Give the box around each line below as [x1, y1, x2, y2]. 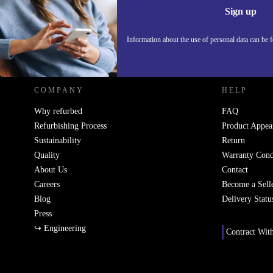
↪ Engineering [34, 223, 86, 233]
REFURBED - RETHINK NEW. [34, 43, 172, 52]
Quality [34, 150, 60, 160]
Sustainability [34, 135, 81, 145]
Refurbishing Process [34, 121, 107, 130]
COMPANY [34, 85, 84, 94]
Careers [34, 179, 60, 189]
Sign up [225, 6, 257, 16]
